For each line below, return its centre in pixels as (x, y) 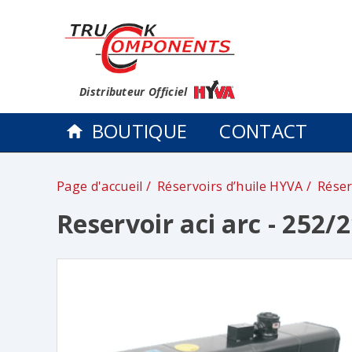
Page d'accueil (100, 187)
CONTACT (264, 131)
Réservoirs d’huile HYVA (230, 187)
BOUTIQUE (139, 131)
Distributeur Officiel (135, 92)
